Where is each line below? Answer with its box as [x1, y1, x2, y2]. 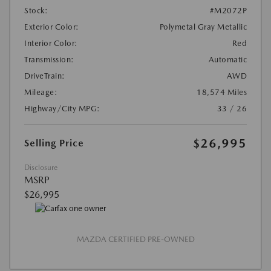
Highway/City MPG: [24, 103, 100, 113]
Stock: [24, 5, 48, 15]
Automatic [208, 54, 247, 64]
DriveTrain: [24, 71, 65, 80]
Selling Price [24, 137, 84, 149]
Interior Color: [24, 38, 78, 48]
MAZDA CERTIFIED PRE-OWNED [76, 235, 195, 244]
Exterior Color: [24, 22, 79, 31]
